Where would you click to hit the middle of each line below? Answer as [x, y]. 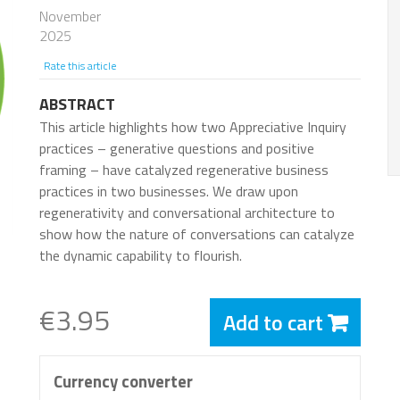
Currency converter [123, 382]
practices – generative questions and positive [177, 149]
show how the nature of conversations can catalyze [197, 234]
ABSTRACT [77, 104]
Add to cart [273, 323]
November [70, 17]
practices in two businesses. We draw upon [169, 192]
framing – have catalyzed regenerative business [184, 170]
